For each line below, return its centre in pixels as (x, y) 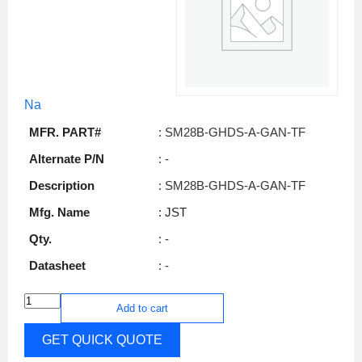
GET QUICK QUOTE (102, 339)
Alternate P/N (67, 158)
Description (62, 185)
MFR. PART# (65, 132)
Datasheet (57, 265)
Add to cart (142, 308)
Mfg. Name (59, 212)
